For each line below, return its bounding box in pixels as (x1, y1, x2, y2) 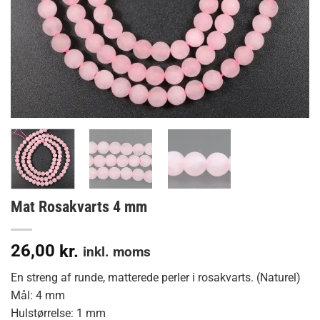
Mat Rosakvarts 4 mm (11, 197, 147, 216)
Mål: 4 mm (11, 289, 65, 303)
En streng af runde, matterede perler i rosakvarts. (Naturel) (11, 271, 301, 285)
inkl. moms (83, 244, 151, 261)
